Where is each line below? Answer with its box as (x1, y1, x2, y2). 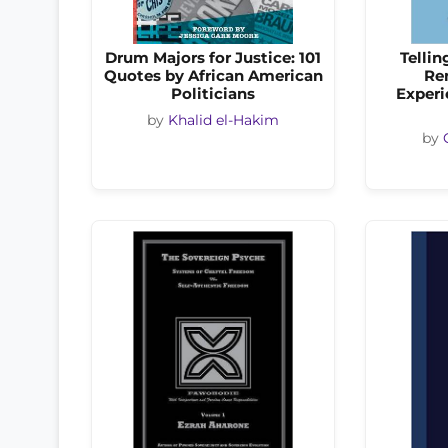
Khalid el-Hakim (168, 111, 279, 128)
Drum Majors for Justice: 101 (105, 47, 321, 67)
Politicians (171, 83, 255, 103)
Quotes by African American (103, 65, 323, 85)
